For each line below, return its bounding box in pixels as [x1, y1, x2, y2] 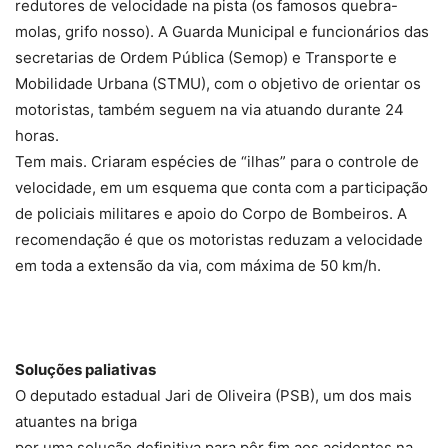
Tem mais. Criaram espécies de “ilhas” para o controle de [15, 152, 419, 172]
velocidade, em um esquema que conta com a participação [15, 178, 428, 198]
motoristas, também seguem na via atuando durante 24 [15, 100, 404, 120]
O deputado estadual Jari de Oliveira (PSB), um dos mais [15, 386, 412, 406]
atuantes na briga [15, 412, 137, 432]
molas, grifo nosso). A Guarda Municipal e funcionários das [15, 22, 429, 42]
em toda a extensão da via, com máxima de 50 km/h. [15, 256, 381, 276]
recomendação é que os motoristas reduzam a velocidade [15, 230, 423, 250]
